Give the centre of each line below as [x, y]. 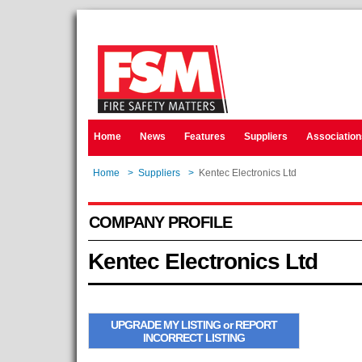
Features [204, 137]
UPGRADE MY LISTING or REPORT [194, 324]
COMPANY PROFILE [160, 222]
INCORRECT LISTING [194, 337]
